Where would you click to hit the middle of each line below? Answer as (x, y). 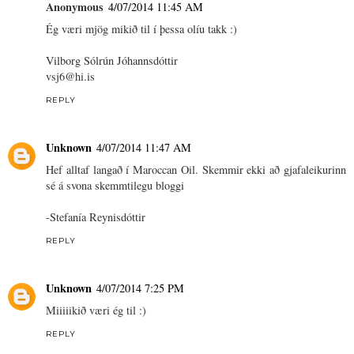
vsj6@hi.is (70, 77)
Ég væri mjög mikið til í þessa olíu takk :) (141, 29)
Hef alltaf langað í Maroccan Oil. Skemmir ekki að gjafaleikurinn (196, 170)
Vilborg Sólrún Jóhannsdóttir (112, 61)
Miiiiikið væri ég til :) (96, 311)
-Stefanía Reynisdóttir (96, 217)
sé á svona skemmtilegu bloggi (115, 186)
